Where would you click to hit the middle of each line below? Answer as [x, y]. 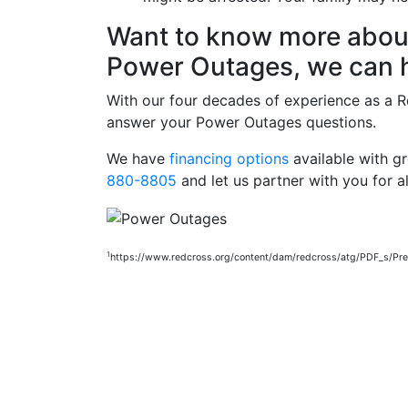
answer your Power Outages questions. [241, 122]
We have [138, 158]
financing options [229, 158]
